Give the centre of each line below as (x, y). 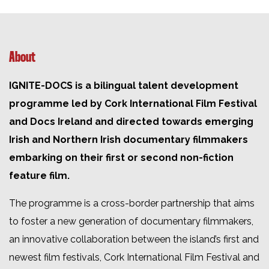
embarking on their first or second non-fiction (121, 157)
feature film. (39, 175)
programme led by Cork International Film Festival (133, 103)
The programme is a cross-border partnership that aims (132, 203)
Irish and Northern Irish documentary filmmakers (128, 139)
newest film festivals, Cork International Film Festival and (134, 257)
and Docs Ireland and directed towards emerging (131, 121)
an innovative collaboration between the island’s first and (134, 239)
